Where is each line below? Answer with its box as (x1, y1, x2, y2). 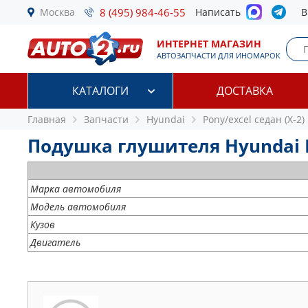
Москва (40, 5, 75, 19)
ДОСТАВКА (217, 83, 274, 98)
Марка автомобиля (30, 182, 121, 195)
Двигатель (30, 236, 80, 249)
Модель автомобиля (30, 200, 126, 213)
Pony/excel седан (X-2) (203, 113, 305, 126)
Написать (195, 5, 246, 19)
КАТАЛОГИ (71, 83, 129, 98)
